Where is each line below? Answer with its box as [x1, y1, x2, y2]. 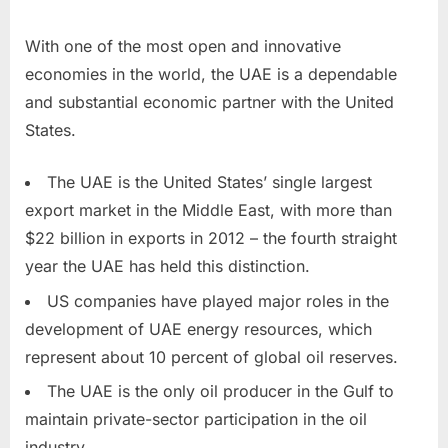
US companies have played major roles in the [47, 290, 389, 311]
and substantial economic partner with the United [25, 92, 394, 113]
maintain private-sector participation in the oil [25, 408, 367, 429]
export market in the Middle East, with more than [25, 200, 392, 221]
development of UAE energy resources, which [25, 318, 372, 339]
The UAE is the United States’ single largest [47, 172, 372, 193]
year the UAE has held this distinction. [25, 256, 310, 277]
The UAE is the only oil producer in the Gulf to [47, 380, 394, 401]
